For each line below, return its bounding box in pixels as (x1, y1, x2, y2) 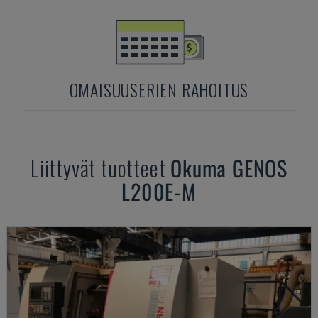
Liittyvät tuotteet (30, 152, 171, 184)
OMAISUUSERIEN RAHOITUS (69, 77, 249, 102)
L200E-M (121, 175, 197, 207)
